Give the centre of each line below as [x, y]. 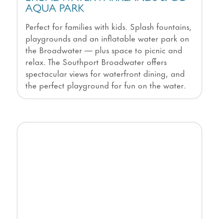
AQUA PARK [55, 10]
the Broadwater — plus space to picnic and [104, 49]
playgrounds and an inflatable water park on [107, 37]
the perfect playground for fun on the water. [106, 84]
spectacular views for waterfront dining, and [105, 73]
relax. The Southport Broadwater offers [96, 61]
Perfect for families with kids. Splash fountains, [108, 26]
